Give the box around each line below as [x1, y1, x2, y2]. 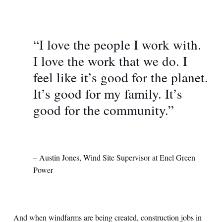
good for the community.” [33, 101, 174, 119]
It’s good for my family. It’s [33, 84, 182, 103]
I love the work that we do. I [33, 52, 187, 70]
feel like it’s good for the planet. [33, 68, 208, 86]
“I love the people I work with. [33, 35, 201, 54]
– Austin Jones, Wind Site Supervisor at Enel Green [33, 152, 195, 163]
